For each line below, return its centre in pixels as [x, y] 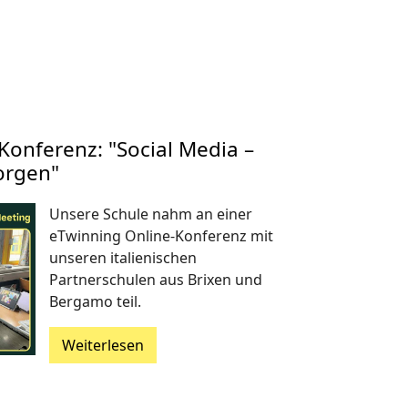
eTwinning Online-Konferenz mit [161, 235]
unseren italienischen [122, 257]
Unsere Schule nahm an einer [150, 214]
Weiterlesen [102, 345]
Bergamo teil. [95, 301]
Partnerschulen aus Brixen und [155, 279]
